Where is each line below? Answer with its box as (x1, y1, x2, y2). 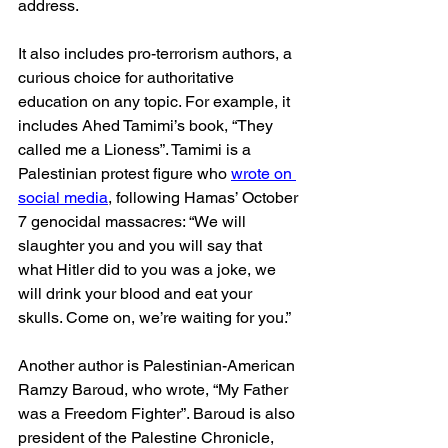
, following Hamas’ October (108, 188, 302, 207)
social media (18, 188, 108, 207)
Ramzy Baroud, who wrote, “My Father (18, 380, 292, 399)
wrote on (231, 164, 296, 183)
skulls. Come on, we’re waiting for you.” (18, 308, 291, 327)
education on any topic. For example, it (18, 92, 294, 111)
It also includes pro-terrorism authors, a (18, 44, 296, 63)
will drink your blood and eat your (18, 284, 256, 303)
